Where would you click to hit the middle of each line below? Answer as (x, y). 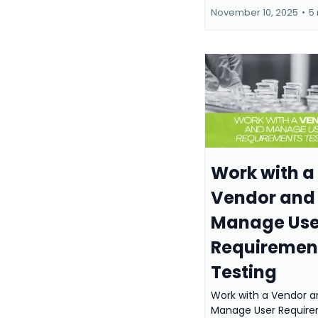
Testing (244, 273)
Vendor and (263, 198)
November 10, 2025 (254, 12)
